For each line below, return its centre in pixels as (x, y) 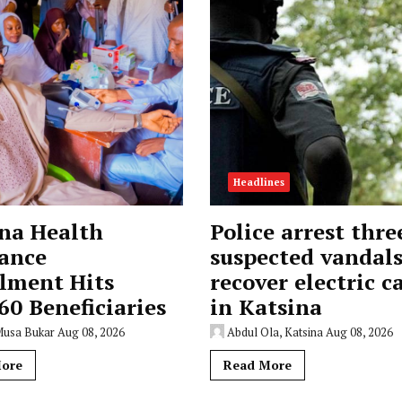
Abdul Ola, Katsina (275, 332)
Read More (257, 365)
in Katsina (266, 307)
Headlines (258, 182)
